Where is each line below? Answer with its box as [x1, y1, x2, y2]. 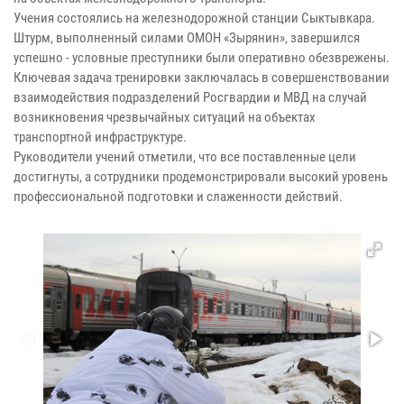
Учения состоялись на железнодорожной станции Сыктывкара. [14, 9, 375, 26]
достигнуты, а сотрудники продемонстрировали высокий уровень [14, 168, 388, 185]
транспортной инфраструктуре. [14, 128, 189, 145]
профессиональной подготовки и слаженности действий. [14, 188, 343, 205]
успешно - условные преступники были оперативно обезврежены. [14, 49, 390, 66]
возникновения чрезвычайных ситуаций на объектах [14, 108, 316, 125]
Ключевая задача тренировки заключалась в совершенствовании [14, 69, 390, 86]
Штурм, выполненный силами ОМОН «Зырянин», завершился [14, 29, 360, 46]
